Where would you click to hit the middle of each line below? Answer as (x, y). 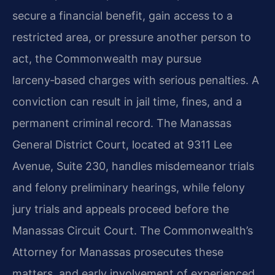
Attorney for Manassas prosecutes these (118, 252)
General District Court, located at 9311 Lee (122, 144)
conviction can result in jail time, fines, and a (127, 101)
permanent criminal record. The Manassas (122, 123)
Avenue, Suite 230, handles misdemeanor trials (133, 166)
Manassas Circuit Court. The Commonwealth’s (133, 230)
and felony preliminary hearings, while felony (129, 187)
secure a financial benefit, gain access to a (122, 15)
